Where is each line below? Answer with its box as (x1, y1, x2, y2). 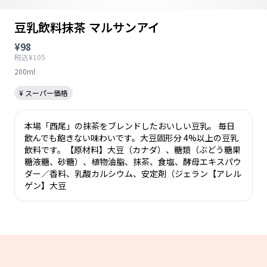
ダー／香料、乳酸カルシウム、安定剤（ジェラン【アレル (24, 167, 241, 179)
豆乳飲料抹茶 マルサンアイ (14, 18, 160, 36)
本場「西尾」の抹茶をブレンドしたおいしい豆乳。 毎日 (24, 120, 235, 132)
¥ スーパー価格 (19, 88, 68, 98)
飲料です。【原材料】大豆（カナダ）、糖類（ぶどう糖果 (24, 144, 241, 156)
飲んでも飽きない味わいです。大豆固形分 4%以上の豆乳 (24, 132, 238, 144)
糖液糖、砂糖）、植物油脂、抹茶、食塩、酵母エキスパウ (24, 156, 241, 167)
